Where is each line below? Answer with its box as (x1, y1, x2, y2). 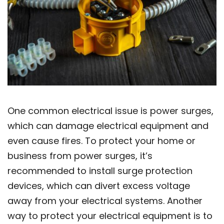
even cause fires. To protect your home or (7, 134, 195, 147)
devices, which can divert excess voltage (7, 179, 190, 192)
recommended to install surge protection (7, 164, 192, 177)
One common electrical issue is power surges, (7, 104, 213, 117)
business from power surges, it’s (7, 149, 152, 162)
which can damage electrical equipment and (7, 119, 208, 132)
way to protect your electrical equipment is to (7, 209, 212, 222)
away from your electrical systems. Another (7, 194, 202, 207)
